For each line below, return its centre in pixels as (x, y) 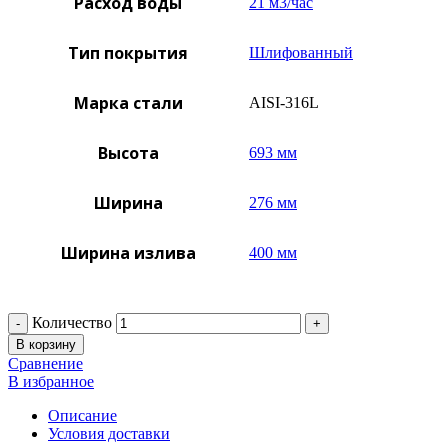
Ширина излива (128, 253)
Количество (72, 322)
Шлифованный (301, 52)
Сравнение (45, 363)
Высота (128, 153)
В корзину (46, 344)
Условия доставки (109, 433)
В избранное (51, 381)
